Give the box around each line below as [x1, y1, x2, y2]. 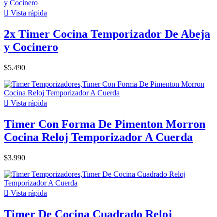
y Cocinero [4, 41, 58, 54]
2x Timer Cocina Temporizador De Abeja [4, 28, 210, 41]
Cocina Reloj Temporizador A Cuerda [4, 130, 193, 143]
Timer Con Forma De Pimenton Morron [4, 117, 205, 130]
